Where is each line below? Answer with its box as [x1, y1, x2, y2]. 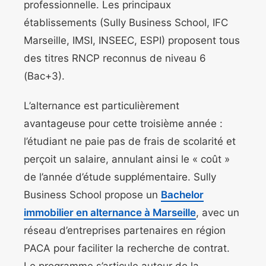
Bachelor [161, 189, 204, 201]
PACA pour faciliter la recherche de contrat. [24, 242, 230, 255]
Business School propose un [24, 189, 161, 201]
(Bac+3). [24, 70, 65, 83]
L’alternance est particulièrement [24, 100, 179, 112]
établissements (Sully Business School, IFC [24, 17, 228, 29]
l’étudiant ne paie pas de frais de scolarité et [24, 135, 236, 148]
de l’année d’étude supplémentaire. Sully [24, 171, 216, 183]
